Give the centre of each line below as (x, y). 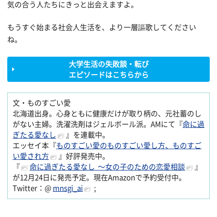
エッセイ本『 (34, 146)
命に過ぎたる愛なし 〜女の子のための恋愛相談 (107, 167)
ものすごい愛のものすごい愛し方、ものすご (129, 146)
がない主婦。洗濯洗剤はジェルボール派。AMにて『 (98, 124)
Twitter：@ (33, 188)
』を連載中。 (88, 135)
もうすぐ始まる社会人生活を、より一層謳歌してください (102, 28)
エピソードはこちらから (108, 75)
